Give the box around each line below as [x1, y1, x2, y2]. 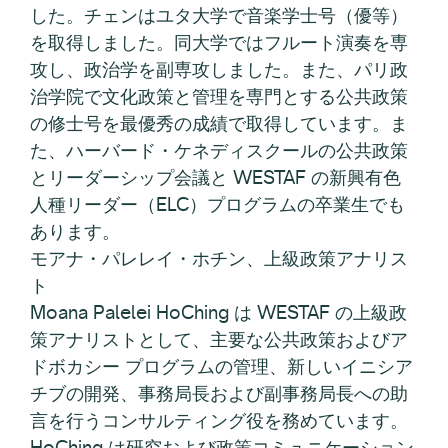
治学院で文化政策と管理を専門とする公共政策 [30, 83, 408, 108]
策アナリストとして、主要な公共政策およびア [30, 326, 408, 351]
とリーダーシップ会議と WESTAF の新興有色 [30, 164, 401, 189]
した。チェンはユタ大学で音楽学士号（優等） [30, 2, 408, 27]
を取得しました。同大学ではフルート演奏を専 [30, 29, 408, 54]
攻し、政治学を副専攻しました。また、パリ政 [30, 56, 408, 81]
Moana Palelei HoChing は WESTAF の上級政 [30, 299, 407, 324]
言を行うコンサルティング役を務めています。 [30, 407, 408, 432]
